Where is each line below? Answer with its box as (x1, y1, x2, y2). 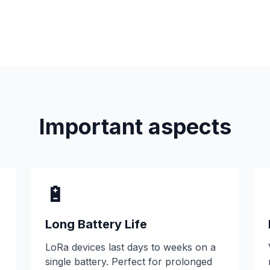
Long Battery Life (45, 217, 147, 231)
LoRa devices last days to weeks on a (45, 241, 216, 253)
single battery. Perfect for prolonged (45, 256, 212, 268)
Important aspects (39, 113, 231, 140)
